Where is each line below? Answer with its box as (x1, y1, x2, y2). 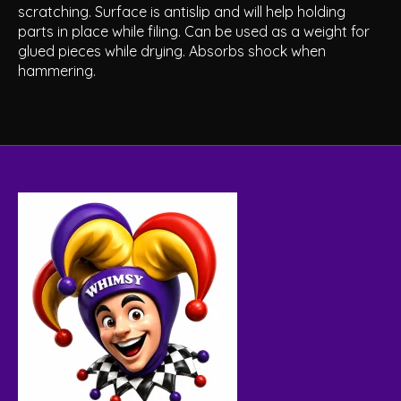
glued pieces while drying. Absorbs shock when (18, 42, 326, 61)
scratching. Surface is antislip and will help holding (18, 3, 346, 21)
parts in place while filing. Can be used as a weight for (18, 22, 370, 41)
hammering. (18, 62, 96, 81)
